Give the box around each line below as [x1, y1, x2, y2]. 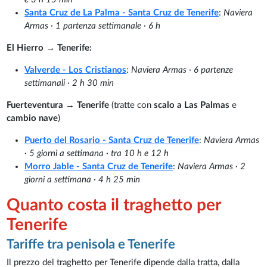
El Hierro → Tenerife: [7, 43, 92, 52]
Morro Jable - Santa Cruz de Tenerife [24, 162, 173, 171]
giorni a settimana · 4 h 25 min [24, 175, 141, 184]
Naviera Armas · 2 [178, 162, 246, 171]
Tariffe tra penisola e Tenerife [7, 237, 176, 251]
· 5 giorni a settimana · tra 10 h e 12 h [24, 148, 169, 158]
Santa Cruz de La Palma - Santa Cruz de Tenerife [24, 8, 219, 17]
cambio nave [7, 113, 58, 123]
